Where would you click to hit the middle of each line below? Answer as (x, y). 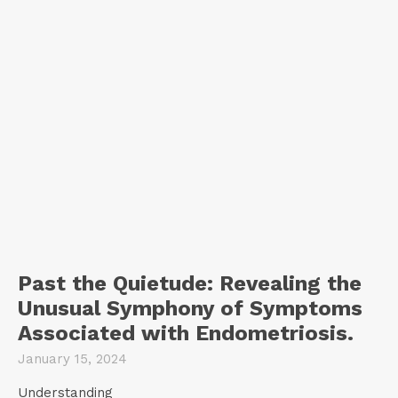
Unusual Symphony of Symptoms (190, 308)
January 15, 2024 (72, 358)
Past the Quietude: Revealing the (190, 283)
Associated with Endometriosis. (186, 333)
